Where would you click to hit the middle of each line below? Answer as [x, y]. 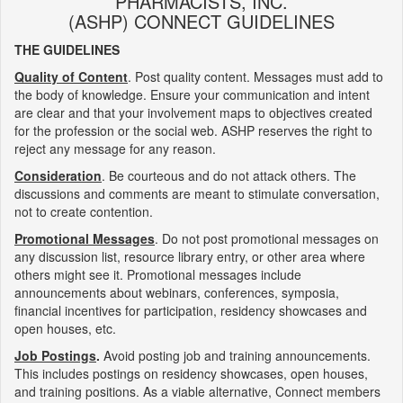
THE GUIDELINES [67, 49]
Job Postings [55, 355]
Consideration [58, 175]
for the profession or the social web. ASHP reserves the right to [193, 130]
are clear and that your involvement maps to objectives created [193, 112]
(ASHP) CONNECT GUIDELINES [201, 21]
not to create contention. [84, 211]
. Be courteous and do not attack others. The [229, 175]
